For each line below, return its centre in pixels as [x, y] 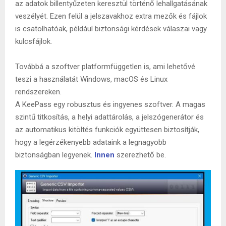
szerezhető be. [140, 155]
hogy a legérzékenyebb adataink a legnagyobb [91, 142]
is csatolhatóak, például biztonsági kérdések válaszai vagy [111, 29]
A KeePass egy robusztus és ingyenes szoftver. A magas [110, 104]
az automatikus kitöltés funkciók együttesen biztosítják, [107, 129]
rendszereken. [38, 92]
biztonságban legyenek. [55, 155]
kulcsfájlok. [34, 41]
